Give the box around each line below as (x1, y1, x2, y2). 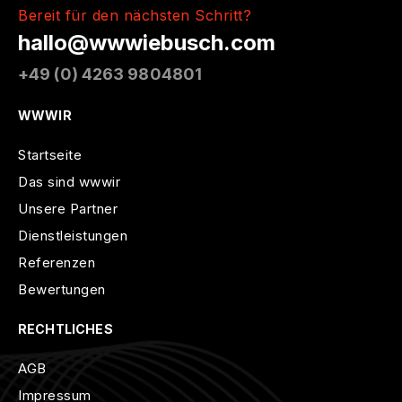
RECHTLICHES (18, 321, 113, 337)
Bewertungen (18, 281, 106, 299)
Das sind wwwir (18, 173, 120, 191)
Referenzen (18, 254, 95, 272)
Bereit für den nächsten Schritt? (18, 6, 251, 25)
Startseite (18, 146, 82, 164)
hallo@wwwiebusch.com (18, 30, 275, 57)
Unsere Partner (18, 200, 118, 218)
